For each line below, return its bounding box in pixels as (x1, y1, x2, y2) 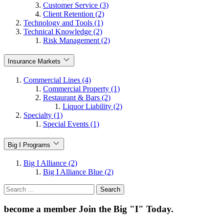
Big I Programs (8, 141, 50, 149)
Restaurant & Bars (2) (43, 93, 110, 102)
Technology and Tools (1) (23, 19, 103, 27)
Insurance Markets (8, 58, 61, 66)
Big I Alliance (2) (23, 159, 77, 168)
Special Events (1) (43, 119, 99, 128)
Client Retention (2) (43, 10, 104, 19)
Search (3, 184, 24, 193)
